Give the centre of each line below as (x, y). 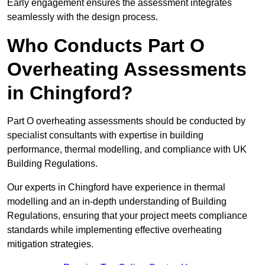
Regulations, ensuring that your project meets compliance (127, 216)
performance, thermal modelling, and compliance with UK (127, 150)
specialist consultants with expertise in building (105, 135)
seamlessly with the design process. (83, 17)
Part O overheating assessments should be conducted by (126, 121)
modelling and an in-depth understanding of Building (117, 202)
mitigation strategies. (50, 244)
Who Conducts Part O (106, 46)
